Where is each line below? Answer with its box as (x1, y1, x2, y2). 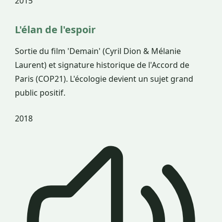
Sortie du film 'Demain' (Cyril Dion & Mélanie (15, 45, 181, 56)
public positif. (15, 87, 65, 98)
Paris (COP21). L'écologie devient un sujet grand (15, 73, 193, 84)
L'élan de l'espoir (15, 22, 96, 36)
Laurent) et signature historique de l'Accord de (15, 59, 189, 70)
